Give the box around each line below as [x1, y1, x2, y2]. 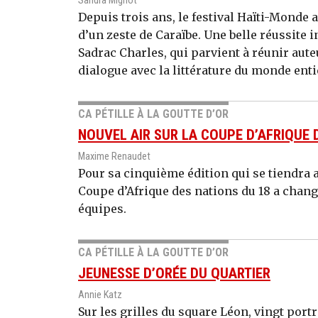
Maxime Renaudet [78, 150, 150, 163]
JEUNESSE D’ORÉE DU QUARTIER [78, 265, 270, 283]
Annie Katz [78, 289, 122, 302]
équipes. [78, 202, 126, 216]
